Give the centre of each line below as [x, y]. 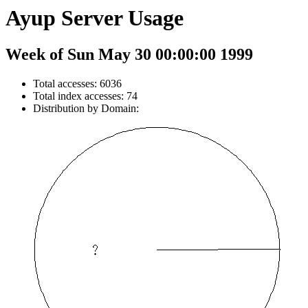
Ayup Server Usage [95, 18]
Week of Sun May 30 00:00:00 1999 [129, 55]
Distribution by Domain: [86, 109]
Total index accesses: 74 [85, 96]
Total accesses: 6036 [77, 84]
